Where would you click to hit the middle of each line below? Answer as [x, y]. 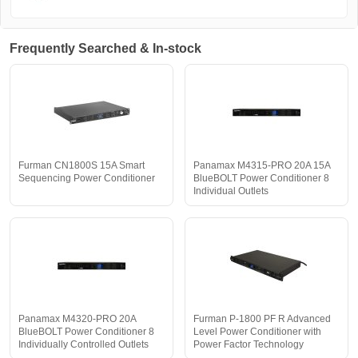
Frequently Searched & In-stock [105, 49]
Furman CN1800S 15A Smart [82, 166]
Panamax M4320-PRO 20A [77, 319]
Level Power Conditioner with [257, 332]
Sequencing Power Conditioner [87, 179]
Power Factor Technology [249, 345]
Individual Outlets [231, 191]
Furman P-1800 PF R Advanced [262, 319]
